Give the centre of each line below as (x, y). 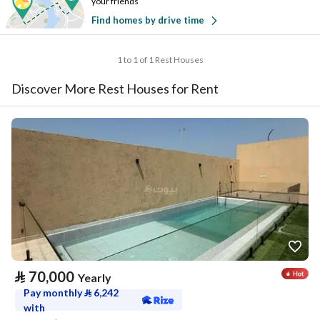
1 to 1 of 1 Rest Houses (160, 60)
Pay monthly (54, 292)
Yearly (95, 277)
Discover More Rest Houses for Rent (115, 89)
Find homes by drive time (148, 20)
